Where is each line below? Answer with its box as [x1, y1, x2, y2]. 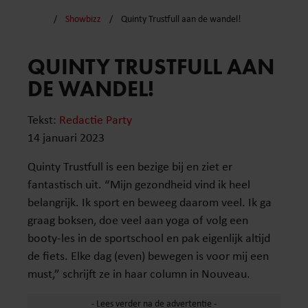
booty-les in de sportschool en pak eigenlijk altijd [27, 230, 270, 246]
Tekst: [27, 111, 59, 128]
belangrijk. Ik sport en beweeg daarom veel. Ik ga [27, 194, 272, 210]
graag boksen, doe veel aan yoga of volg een [27, 212, 248, 228]
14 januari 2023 [27, 129, 104, 146]
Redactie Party [59, 111, 132, 128]
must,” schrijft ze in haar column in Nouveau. [27, 265, 250, 282]
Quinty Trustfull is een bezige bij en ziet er [27, 158, 232, 175]
